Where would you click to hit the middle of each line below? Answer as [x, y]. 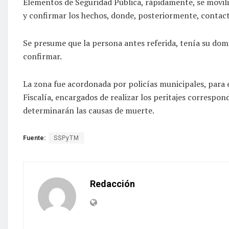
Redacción [112, 184]
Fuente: [34, 138]
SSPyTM [66, 138]
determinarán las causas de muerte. [89, 110]
